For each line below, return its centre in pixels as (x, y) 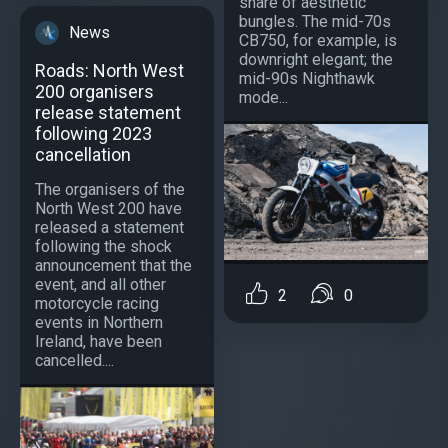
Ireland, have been (98, 342)
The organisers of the (110, 190)
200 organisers (94, 92)
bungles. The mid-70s (315, 22)
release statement (108, 113)
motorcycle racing (97, 304)
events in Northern (99, 323)
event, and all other (100, 285)
